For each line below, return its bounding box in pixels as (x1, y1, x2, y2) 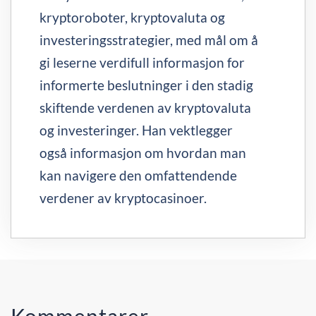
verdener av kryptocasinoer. (39, 190, 207, 206)
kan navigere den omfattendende (39, 167, 237, 183)
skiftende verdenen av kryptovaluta (39, 99, 251, 116)
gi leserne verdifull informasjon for (39, 54, 245, 71)
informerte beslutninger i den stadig (39, 77, 253, 93)
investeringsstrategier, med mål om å (39, 32, 258, 48)
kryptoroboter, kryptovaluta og (39, 9, 225, 25)
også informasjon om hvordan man (39, 145, 246, 161)
